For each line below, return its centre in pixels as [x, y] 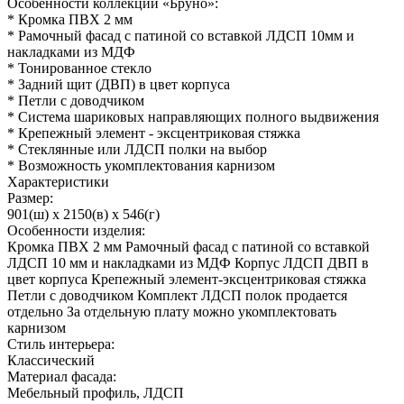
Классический [51, 360]
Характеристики [58, 181]
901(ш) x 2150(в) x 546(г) [83, 214]
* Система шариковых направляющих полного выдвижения [193, 116]
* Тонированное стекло [79, 68]
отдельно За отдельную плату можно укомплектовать [172, 311]
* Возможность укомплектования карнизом [141, 165]
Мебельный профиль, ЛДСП [96, 392]
